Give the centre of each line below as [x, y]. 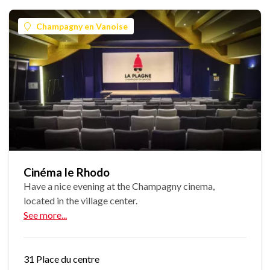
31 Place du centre [61, 259]
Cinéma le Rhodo [67, 172]
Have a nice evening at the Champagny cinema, [119, 186]
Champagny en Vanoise [82, 27]
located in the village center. [80, 201]
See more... [45, 215]
